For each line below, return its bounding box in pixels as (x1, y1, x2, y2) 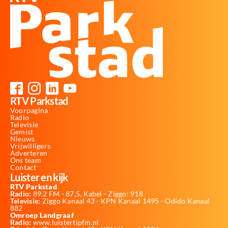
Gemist (10, 127, 34, 136)
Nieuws (10, 134, 35, 143)
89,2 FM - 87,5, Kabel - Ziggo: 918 (31, 189, 143, 198)
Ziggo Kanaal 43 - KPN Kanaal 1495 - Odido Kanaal (40, 196, 210, 205)
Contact (10, 162, 37, 172)
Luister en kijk (10, 170, 68, 183)
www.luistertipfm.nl (31, 217, 99, 226)
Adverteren (10, 148, 48, 157)
